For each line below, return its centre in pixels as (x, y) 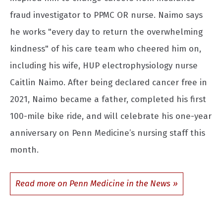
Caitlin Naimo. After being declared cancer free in (109, 82)
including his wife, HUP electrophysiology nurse (104, 65)
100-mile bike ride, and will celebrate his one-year (111, 116)
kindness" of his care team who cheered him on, (106, 49)
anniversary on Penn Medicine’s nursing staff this (108, 133)
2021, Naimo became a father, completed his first (108, 99)
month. (24, 150)
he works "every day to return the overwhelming (106, 32)
